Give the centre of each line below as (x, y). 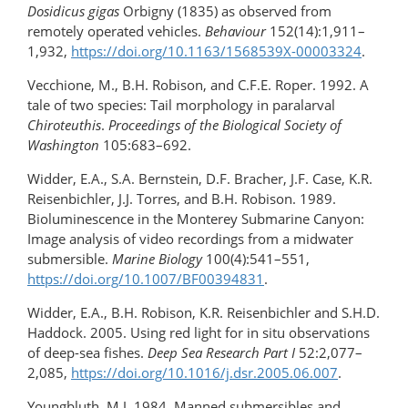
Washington (63, 145)
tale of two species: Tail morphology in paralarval (181, 105)
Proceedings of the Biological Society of (225, 125)
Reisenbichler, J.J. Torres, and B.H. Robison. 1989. (182, 199)
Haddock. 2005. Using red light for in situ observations (199, 333)
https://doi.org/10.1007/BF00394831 (146, 279)
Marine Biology (157, 259)
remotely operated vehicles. (116, 31)
